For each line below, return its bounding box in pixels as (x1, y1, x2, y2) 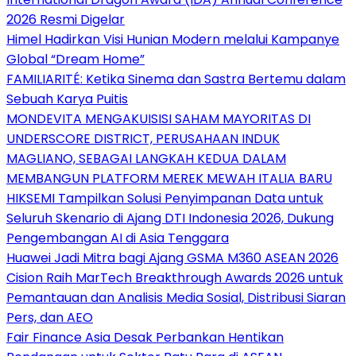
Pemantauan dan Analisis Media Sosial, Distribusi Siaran (6, 288, 346, 307)
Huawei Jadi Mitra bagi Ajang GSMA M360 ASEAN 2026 (6, 248, 339, 267)
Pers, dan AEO (6, 308, 93, 327)
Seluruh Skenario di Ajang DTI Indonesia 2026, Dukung (6, 208, 334, 227)
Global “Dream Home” (6, 49, 145, 68)
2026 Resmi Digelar (6, 10, 125, 29)
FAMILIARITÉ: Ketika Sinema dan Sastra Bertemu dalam (6, 69, 346, 88)
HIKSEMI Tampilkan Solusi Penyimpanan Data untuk (6, 188, 323, 207)
